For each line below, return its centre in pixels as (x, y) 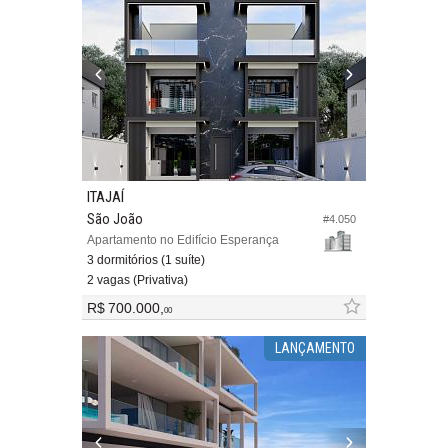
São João (115, 219)
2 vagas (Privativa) (137, 280)
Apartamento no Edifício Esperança (183, 240)
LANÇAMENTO (314, 348)
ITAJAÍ (105, 197)
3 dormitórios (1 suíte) (146, 260)
